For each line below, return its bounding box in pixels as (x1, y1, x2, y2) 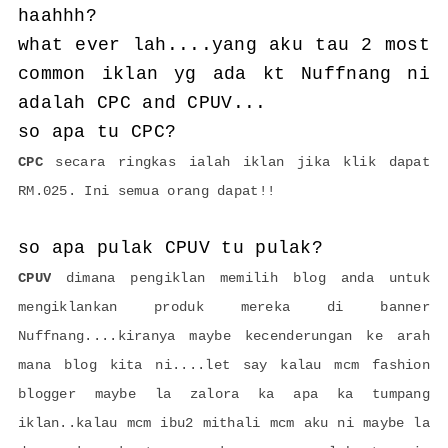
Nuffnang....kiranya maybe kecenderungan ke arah (17, 328, 431, 345)
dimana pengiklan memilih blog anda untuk (51, 270, 431, 287)
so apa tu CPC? (17, 122, 177, 143)
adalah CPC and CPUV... (17, 93, 267, 114)
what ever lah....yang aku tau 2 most (17, 35, 431, 56)
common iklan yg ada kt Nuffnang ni (17, 64, 431, 85)
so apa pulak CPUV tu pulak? (17, 238, 324, 259)
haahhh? (17, 6, 98, 27)
